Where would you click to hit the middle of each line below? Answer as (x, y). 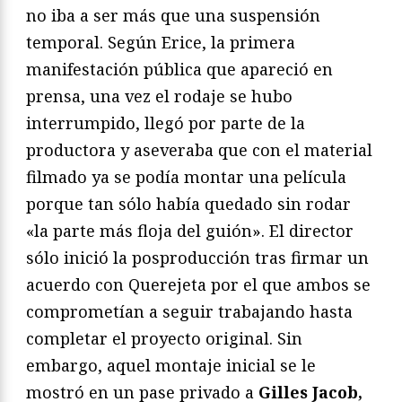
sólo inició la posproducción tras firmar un (197, 258)
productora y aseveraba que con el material (199, 150)
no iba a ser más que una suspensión (173, 16)
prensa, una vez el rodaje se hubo (159, 96)
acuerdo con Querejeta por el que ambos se (198, 285)
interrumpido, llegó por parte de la (166, 123)
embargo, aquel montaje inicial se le (171, 366)
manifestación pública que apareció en (179, 70)
